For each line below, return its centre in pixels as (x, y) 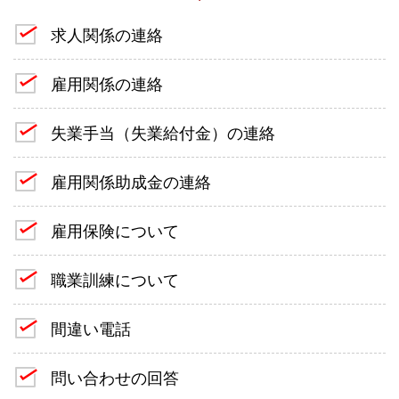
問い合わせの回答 (115, 378)
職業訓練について (115, 280)
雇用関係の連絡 (107, 84)
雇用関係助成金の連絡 (131, 182)
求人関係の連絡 (107, 35)
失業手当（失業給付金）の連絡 (163, 133)
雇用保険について (115, 231)
